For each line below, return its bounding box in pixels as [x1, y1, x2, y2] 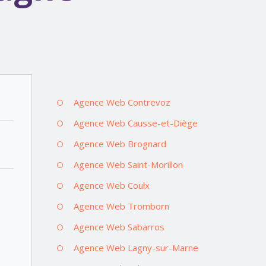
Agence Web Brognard [73, 137, 166, 150]
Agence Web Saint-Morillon [73, 158, 183, 170]
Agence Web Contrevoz [73, 96, 170, 108]
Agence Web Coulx [73, 179, 150, 191]
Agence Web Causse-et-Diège [73, 116, 198, 129]
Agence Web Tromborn [73, 199, 169, 212]
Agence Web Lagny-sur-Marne [73, 241, 198, 254]
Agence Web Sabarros [73, 220, 164, 233]
